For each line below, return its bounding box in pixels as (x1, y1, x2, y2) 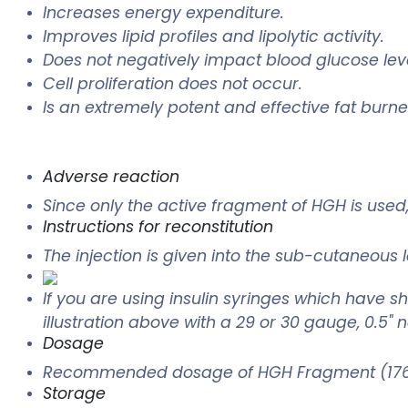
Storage (43, 382, 106, 405)
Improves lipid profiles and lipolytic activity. (43, 25, 384, 48)
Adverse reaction (43, 166, 179, 189)
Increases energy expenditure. (43, 2, 284, 25)
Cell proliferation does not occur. (43, 73, 302, 96)
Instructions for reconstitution (43, 216, 273, 239)
